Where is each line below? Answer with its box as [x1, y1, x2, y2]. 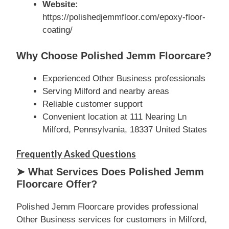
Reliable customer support [42, 99, 143, 109]
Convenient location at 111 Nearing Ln [42, 111, 187, 122]
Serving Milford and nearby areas [42, 86, 169, 96]
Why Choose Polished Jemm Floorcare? [16, 50, 212, 61]
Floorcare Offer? [16, 178, 97, 190]
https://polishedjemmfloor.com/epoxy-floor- [42, 12, 205, 22]
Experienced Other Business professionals [42, 73, 205, 83]
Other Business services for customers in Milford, [16, 215, 207, 224]
